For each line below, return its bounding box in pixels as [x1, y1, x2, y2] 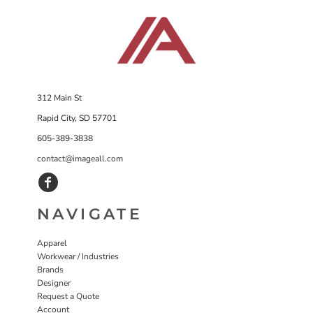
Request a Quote [37, 290, 99, 302]
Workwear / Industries [37, 250, 119, 262]
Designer [37, 277, 71, 289]
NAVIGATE [37, 204, 143, 224]
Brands [37, 263, 64, 275]
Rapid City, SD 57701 [37, 112, 117, 124]
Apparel [37, 237, 67, 249]
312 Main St [37, 92, 82, 103]
